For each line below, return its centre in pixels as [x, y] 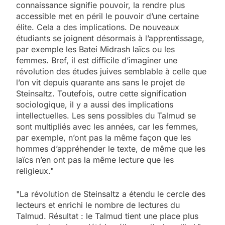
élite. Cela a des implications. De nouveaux [98, 27]
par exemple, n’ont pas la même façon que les [103, 137]
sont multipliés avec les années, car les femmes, [107, 126]
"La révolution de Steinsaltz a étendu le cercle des [111, 194]
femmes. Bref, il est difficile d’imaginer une [97, 60]
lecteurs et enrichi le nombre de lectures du [98, 205]
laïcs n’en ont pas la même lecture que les [95, 159]
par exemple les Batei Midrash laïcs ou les [95, 49]
